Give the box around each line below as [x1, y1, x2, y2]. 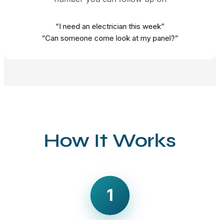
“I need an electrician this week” [55, 21, 165, 31]
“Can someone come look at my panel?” [42, 33, 178, 43]
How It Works [44, 128, 176, 152]
